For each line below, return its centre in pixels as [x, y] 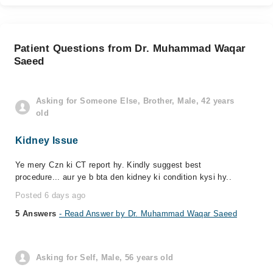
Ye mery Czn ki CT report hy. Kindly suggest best [108, 165]
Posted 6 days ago [51, 195]
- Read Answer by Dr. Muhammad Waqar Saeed [148, 214]
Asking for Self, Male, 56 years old [105, 257]
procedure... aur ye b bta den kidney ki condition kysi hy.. [124, 177]
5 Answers [37, 214]
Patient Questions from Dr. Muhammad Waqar [130, 48]
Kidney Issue [47, 140]
